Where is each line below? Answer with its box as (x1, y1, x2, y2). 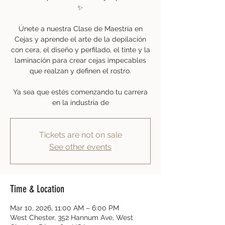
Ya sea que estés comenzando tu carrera (13, 88, 148, 96)
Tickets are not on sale (39, 130, 122, 140)
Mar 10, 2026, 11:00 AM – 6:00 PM (10, 204, 119, 212)
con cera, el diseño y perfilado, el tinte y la (11, 46, 150, 54)
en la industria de (52, 98, 109, 106)
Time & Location (10, 183, 64, 195)
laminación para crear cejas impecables (15, 56, 146, 64)
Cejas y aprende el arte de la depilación (15, 35, 146, 43)
